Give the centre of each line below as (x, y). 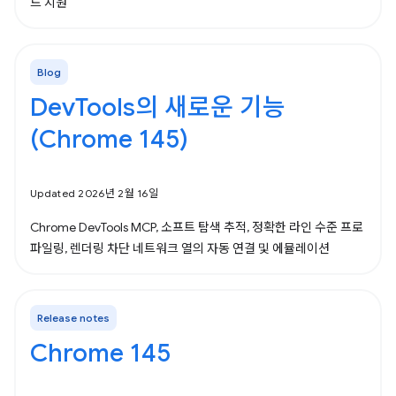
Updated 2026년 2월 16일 (94, 193)
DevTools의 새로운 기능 (158, 107)
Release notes (73, 318)
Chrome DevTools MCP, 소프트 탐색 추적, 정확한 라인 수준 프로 (197, 227)
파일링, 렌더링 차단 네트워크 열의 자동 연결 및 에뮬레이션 (180, 248)
